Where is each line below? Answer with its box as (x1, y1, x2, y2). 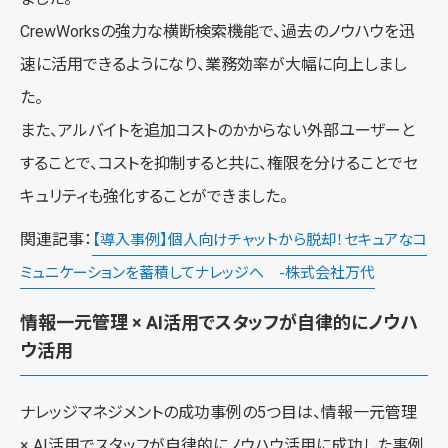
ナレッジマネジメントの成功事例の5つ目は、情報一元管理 (20, 402, 417, 422)
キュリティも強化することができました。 (20, 186, 288, 206)
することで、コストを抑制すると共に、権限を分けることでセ (20, 153, 418, 173)
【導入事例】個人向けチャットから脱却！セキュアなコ (92, 230, 427, 249)
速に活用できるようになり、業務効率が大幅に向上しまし (20, 54, 407, 74)
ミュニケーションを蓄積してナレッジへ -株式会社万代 (20, 263, 375, 282)
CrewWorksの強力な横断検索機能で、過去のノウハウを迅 (20, 21, 415, 41)
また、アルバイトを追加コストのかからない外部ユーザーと (20, 120, 415, 140)
